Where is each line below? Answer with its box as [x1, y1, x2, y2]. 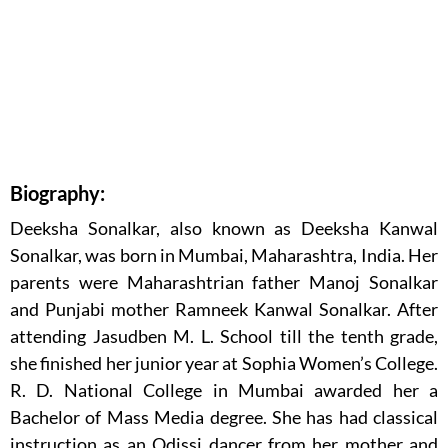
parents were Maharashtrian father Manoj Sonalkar [10, 271, 438, 294]
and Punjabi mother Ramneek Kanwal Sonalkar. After [10, 298, 438, 321]
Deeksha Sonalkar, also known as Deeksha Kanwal [10, 217, 438, 240]
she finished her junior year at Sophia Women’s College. [10, 352, 438, 375]
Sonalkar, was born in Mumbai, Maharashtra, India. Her [10, 244, 438, 267]
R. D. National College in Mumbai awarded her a [10, 379, 438, 402]
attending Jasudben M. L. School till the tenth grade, [10, 325, 438, 348]
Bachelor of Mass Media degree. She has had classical [10, 406, 438, 429]
